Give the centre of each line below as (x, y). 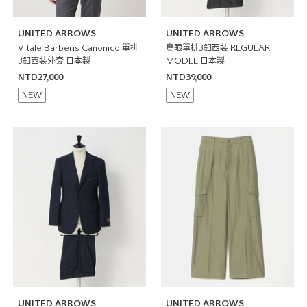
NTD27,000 (40, 78)
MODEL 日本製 (196, 62)
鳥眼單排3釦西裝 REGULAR (218, 49)
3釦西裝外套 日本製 (54, 62)
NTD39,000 (189, 78)
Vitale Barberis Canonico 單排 (78, 49)
